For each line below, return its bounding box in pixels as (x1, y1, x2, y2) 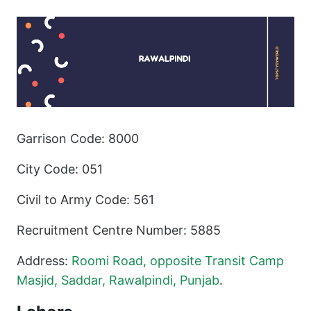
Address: (17, 253, 72, 268)
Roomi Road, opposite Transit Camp (72, 253, 284, 268)
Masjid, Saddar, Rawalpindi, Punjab (17, 272, 219, 287)
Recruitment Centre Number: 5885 (17, 222, 221, 237)
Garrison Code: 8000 (17, 131, 139, 146)
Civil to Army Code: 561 (17, 192, 154, 207)
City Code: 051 (17, 161, 103, 176)
